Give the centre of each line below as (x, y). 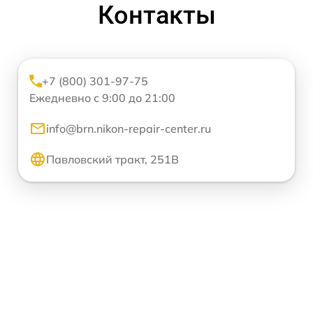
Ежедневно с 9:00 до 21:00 (102, 98)
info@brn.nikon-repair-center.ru (129, 129)
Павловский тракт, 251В (112, 160)
